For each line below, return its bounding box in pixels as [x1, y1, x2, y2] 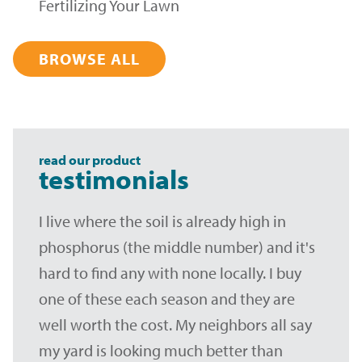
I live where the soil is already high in [39, 211, 286, 232]
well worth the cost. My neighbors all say [39, 314, 312, 335]
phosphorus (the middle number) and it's [39, 237, 315, 258]
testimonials [39, 161, 189, 197]
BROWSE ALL [39, 48, 140, 69]
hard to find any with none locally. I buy [39, 263, 301, 284]
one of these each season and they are [39, 288, 295, 309]
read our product [39, 151, 141, 169]
